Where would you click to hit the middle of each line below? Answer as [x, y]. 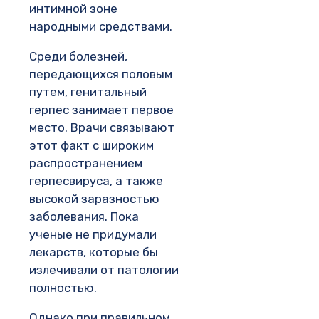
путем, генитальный [88, 91]
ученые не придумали [93, 234]
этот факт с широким [91, 145]
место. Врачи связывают [102, 127]
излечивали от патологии [104, 270]
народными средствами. [101, 26]
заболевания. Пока [84, 216]
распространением [86, 163]
